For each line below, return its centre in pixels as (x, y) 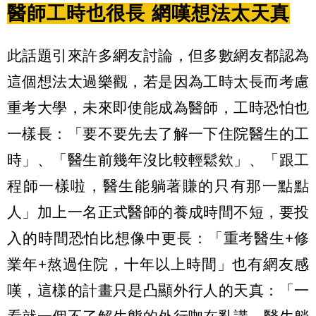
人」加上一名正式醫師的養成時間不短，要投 (158, 212)
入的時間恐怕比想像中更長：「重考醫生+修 (158, 238)
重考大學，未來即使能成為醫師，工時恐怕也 (158, 108)
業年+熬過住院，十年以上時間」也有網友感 (158, 265)
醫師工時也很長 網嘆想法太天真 (148, 13)
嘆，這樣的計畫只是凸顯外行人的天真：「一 (158, 291)
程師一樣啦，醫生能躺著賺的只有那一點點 (158, 186)
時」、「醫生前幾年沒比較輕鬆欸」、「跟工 (158, 160)
